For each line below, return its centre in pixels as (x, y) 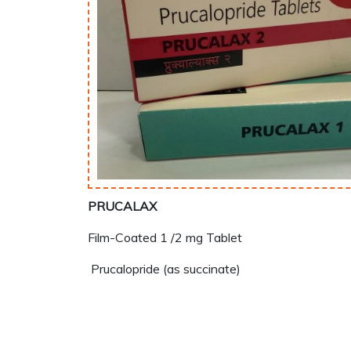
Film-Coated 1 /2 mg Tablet (165, 237)
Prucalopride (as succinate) (164, 269)
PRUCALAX (122, 206)
